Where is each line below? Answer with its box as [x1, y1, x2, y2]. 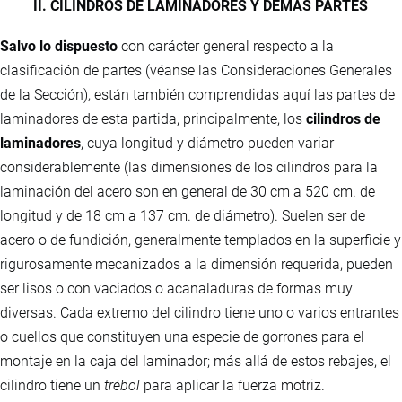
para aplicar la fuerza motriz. [140, 377, 325, 395]
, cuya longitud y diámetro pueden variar [81, 135, 334, 153]
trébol [104, 377, 140, 395]
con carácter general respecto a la [118, 38, 334, 56]
